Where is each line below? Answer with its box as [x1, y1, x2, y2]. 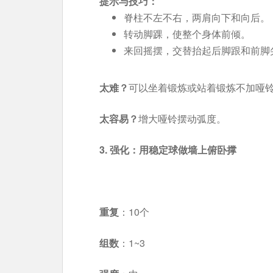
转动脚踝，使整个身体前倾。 [124, 27, 250, 41]
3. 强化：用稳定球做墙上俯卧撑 [99, 143, 236, 157]
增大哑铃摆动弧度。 [138, 112, 226, 126]
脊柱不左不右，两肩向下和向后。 [124, 10, 270, 24]
